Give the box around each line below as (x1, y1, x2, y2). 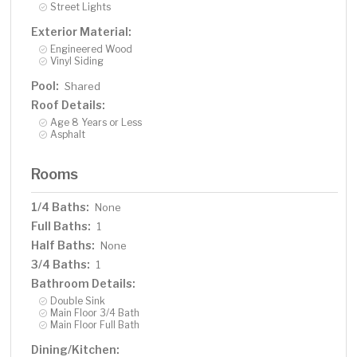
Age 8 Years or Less (50, 116, 143, 129)
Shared (65, 80, 101, 93)
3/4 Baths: (31, 257, 91, 272)
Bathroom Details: (31, 277, 136, 291)
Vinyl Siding (50, 55, 104, 68)
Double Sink (50, 295, 106, 308)
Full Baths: (31, 219, 92, 233)
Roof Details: (31, 98, 106, 112)
